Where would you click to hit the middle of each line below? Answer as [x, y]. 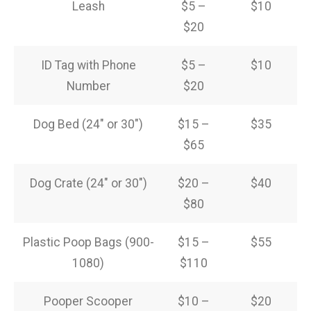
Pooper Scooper [88, 301]
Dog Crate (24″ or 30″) [88, 183]
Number [88, 86]
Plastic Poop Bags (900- [88, 242]
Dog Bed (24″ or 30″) [88, 124]
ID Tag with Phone [88, 65]
